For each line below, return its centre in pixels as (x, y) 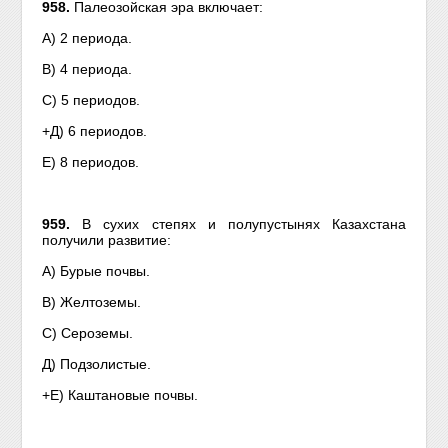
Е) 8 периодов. (91, 162)
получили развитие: (107, 240)
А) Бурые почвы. (96, 271)
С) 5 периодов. (91, 100)
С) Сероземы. (88, 333)
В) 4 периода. (87, 69)
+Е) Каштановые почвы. (120, 395)
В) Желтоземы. (92, 302)
